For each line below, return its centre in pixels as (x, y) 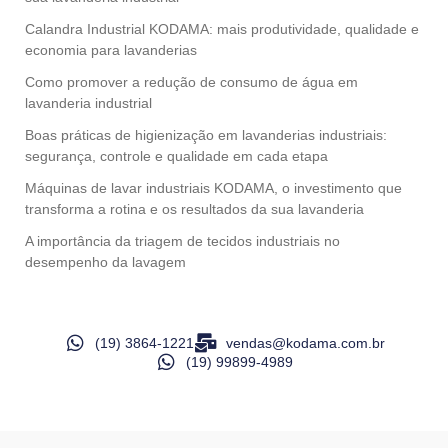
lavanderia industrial (88, 103)
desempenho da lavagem (105, 262)
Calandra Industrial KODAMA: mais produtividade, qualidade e (222, 29)
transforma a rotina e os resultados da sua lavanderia (194, 209)
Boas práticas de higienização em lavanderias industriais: (206, 135)
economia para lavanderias (111, 50)
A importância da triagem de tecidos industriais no (182, 241)
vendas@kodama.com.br (305, 342)
